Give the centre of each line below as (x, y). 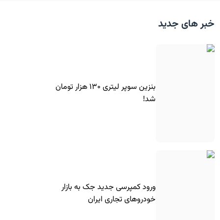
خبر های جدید (186, 24)
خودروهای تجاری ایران (122, 199)
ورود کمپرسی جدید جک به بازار (108, 187)
